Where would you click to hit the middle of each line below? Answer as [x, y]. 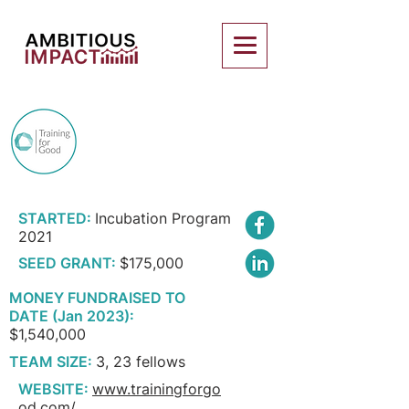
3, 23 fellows [141, 362]
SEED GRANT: [67, 263]
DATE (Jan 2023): [72, 316]
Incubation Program [163, 218]
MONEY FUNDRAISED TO [97, 298]
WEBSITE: [53, 389]
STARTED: [55, 218]
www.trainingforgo [157, 389]
